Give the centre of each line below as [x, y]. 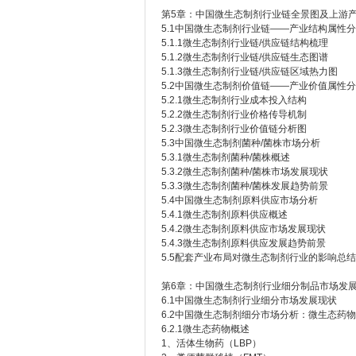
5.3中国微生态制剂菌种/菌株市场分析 [241, 143]
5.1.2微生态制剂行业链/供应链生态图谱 [245, 57]
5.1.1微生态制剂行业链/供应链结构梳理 [245, 43]
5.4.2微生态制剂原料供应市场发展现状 [244, 229]
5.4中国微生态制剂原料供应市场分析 [240, 200]
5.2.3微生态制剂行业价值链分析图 [234, 129]
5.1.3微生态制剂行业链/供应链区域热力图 [250, 72]
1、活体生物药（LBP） [211, 343]
